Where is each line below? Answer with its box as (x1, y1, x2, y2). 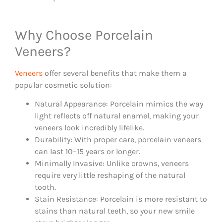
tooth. (35, 182, 56, 192)
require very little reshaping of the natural (35, 170, 185, 180)
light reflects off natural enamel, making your (35, 111, 199, 121)
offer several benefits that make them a (43, 68, 187, 78)
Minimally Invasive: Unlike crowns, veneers (35, 159, 189, 168)
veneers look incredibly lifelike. (35, 123, 144, 133)
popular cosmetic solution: (15, 80, 112, 90)
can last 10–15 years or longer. (35, 147, 140, 157)
